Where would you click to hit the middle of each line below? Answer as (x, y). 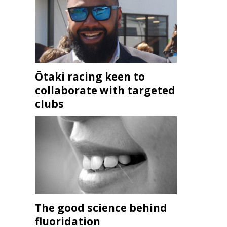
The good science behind (101, 208)
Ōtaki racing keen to (90, 77)
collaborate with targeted (105, 90)
